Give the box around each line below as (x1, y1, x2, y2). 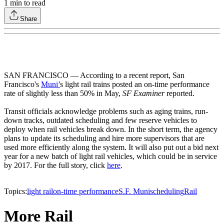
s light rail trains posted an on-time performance (60, 80, 209, 89)
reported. (164, 89, 194, 98)
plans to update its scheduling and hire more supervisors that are (4, 134, 204, 143)
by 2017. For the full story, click (4, 161, 107, 170)
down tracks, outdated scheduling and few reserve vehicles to (4, 116, 197, 125)
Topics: (4, 187, 27, 196)
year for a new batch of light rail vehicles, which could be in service (4, 152, 217, 161)
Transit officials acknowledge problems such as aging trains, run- (4, 107, 208, 116)
